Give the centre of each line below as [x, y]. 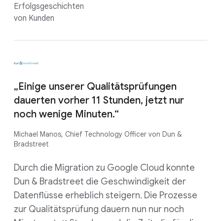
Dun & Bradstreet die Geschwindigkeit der [100, 181]
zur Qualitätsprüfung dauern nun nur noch [99, 209]
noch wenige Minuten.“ [66, 114]
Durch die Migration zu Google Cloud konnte [104, 167]
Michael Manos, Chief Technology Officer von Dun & [98, 134]
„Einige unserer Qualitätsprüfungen [95, 86]
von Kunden [34, 18]
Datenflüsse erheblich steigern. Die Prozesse [106, 195]
